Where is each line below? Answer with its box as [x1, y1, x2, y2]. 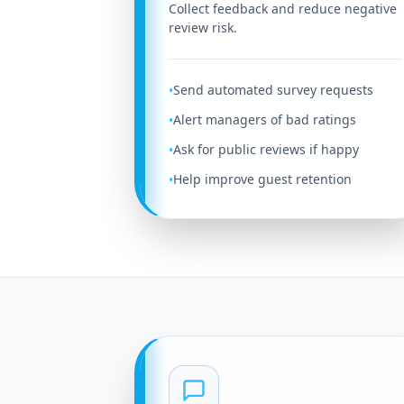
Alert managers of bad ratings [173, 111, 357, 128]
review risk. [169, 19, 238, 36]
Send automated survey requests [173, 81, 374, 98]
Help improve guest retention [173, 170, 353, 188]
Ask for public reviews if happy [173, 141, 360, 158]
